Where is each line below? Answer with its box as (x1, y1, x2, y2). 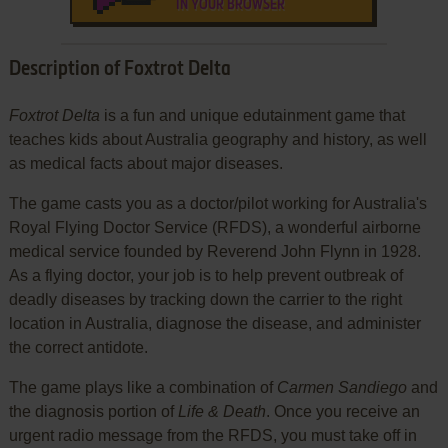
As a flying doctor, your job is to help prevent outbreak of (8, 266, 403, 284)
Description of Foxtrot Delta (8, 59, 231, 80)
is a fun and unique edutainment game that (99, 106, 405, 124)
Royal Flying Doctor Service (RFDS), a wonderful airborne (8, 218, 421, 236)
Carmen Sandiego (276, 378, 407, 396)
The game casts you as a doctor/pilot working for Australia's (8, 194, 427, 212)
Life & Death (177, 402, 266, 420)
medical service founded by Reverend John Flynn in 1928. (8, 242, 421, 260)
